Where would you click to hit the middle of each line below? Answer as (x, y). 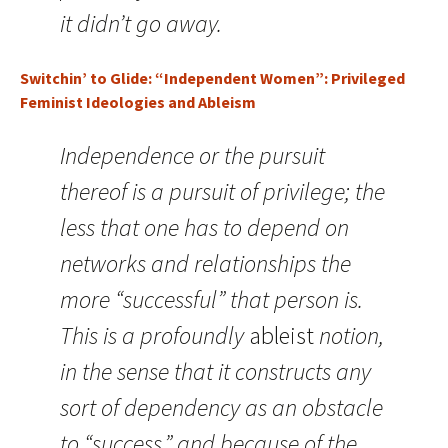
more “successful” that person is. (211, 299)
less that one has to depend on (204, 227)
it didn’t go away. (141, 23)
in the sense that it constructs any (215, 371)
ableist (281, 335)
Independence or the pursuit (192, 155)
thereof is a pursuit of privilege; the (222, 191)
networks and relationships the (205, 263)
